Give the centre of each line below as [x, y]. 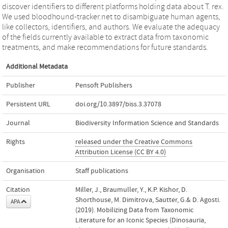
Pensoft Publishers [104, 85]
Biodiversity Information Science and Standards [147, 123]
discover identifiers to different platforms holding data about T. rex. [113, 7]
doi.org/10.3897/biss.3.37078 [118, 104]
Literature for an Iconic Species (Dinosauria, [140, 220]
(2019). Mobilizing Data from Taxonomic [134, 210]
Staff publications [102, 171]
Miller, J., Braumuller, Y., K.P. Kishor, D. [131, 190]
